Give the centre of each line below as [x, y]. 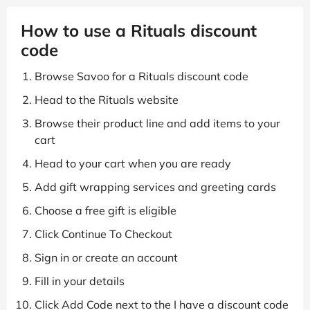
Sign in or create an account [106, 258]
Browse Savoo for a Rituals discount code [142, 76]
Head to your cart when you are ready [133, 164]
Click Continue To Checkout [103, 234]
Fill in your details [80, 281]
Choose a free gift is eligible [106, 211]
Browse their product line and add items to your [157, 124]
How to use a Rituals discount [139, 31]
